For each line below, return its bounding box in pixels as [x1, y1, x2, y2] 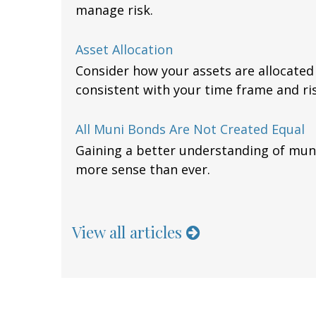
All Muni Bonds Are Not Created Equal [75, 120, 305, 138]
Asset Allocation [75, 40, 173, 58]
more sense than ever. [75, 160, 210, 178]
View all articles [72, 221, 186, 243]
